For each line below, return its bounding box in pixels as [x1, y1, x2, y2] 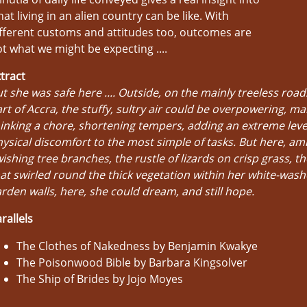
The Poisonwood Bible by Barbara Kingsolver [16, 255, 247, 270]
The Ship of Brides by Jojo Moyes [16, 271, 183, 286]
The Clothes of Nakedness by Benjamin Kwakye [16, 238, 258, 254]
